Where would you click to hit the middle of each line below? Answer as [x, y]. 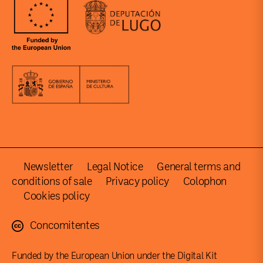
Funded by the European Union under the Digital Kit [114, 256]
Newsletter [48, 167]
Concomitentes [64, 226]
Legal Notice [115, 167]
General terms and [199, 167]
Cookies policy [57, 196]
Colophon [205, 182]
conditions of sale [52, 182]
